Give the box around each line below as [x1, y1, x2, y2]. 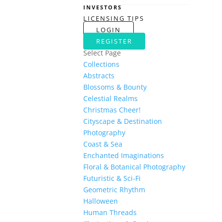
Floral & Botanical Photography [83, 162, 185, 172]
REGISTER [96, 37, 132, 46]
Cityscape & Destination [83, 116, 162, 126]
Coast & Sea [83, 139, 122, 149]
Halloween [83, 196, 118, 206]
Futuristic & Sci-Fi [83, 173, 141, 183]
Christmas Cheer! [83, 105, 141, 115]
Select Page [83, 48, 121, 58]
